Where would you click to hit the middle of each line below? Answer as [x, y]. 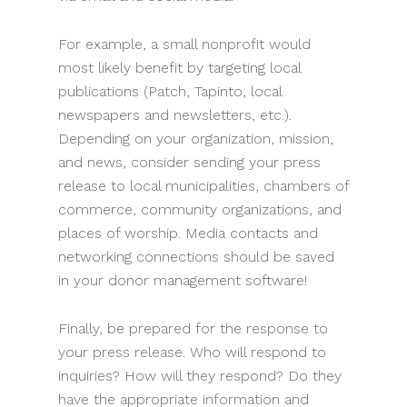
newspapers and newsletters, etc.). [175, 115]
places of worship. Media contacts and [188, 233]
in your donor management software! [183, 281]
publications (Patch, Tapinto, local [170, 92]
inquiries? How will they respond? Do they [200, 376]
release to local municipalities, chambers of [203, 186]
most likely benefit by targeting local [179, 68]
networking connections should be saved [196, 257]
